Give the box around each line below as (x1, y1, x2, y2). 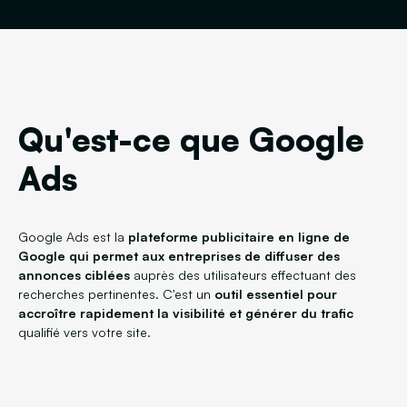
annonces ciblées (18, 267, 130, 283)
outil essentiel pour (214, 286, 337, 302)
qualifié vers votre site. (18, 324, 151, 340)
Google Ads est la (18, 229, 128, 244)
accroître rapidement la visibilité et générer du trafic (18, 305, 353, 321)
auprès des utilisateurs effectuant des (130, 267, 356, 283)
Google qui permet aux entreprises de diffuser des (18, 248, 340, 263)
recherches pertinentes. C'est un (18, 286, 214, 302)
